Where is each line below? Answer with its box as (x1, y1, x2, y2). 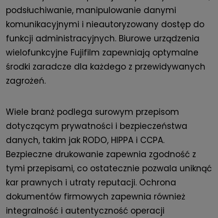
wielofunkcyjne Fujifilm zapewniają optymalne (6, 47, 199, 59)
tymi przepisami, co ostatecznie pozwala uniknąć (6, 163, 212, 175)
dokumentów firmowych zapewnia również (6, 191, 185, 203)
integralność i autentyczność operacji (6, 205, 164, 217)
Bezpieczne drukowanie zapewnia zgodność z (6, 148, 196, 161)
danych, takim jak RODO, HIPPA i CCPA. (6, 134, 164, 146)
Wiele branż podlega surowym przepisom (6, 106, 179, 118)
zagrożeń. (6, 75, 46, 87)
